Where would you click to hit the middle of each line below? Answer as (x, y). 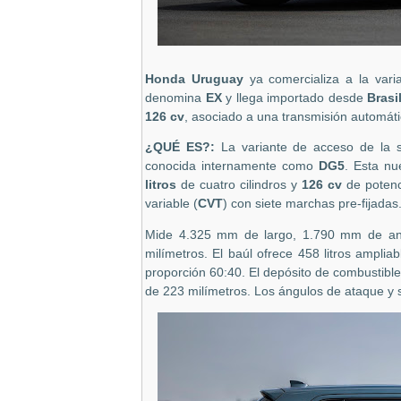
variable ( (171, 204)
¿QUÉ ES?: (183, 148)
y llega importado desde (294, 98)
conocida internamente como (232, 166)
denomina (175, 98)
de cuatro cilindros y (239, 185)
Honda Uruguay (197, 79)
